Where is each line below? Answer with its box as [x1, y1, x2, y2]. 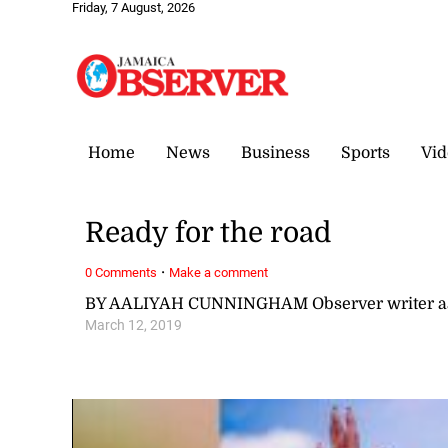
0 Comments [85, 264, 158, 280]
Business [241, 143, 310, 162]
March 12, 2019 [85, 316, 183, 334]
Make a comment [169, 264, 269, 280]
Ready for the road [85, 217, 332, 250]
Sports [341, 143, 390, 162]
